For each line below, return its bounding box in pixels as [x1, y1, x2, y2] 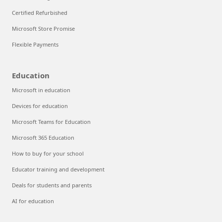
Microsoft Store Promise [12, 25, 75, 33]
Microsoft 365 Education [12, 134, 74, 142]
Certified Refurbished [12, 9, 67, 17]
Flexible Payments [12, 41, 58, 49]
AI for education [12, 197, 54, 205]
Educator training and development [12, 166, 105, 173]
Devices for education [12, 102, 68, 110]
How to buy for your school [12, 150, 84, 158]
